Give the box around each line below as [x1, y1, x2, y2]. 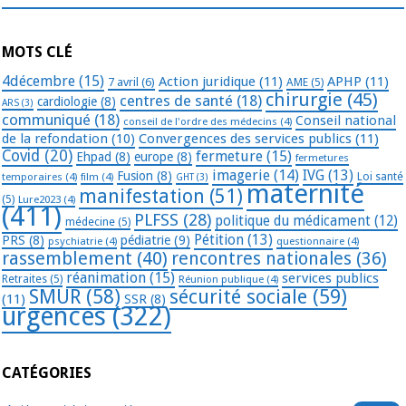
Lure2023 [18, 193, 61, 207]
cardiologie [37, 94, 97, 110]
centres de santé [120, 92, 233, 111]
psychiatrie [48, 235, 102, 248]
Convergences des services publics [139, 130, 352, 148]
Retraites [2, 273, 47, 286]
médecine [65, 216, 115, 229]
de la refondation [2, 130, 108, 148]
